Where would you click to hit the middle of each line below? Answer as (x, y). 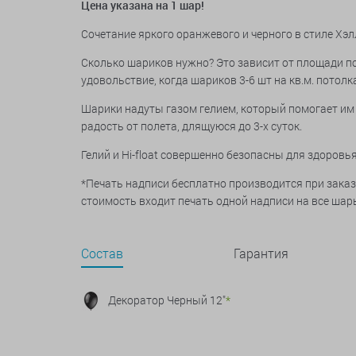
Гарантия (261, 253)
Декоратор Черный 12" (167, 300)
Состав (102, 253)
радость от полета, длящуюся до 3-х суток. (193, 126)
